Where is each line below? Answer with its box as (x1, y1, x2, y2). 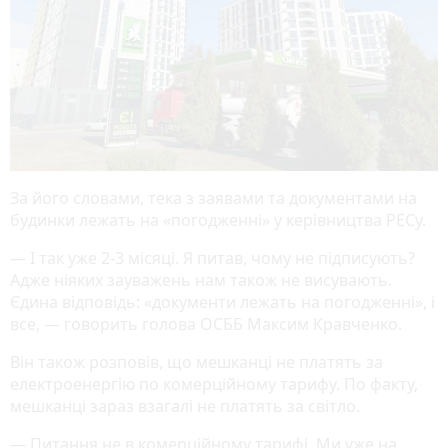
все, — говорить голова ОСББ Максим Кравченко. (10, 313, 402, 336)
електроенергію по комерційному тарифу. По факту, (10, 373, 418, 396)
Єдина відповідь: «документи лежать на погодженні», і (10, 291, 435, 314)
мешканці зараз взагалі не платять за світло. (10, 395, 360, 418)
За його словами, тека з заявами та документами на (10, 187, 417, 210)
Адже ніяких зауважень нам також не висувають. (10, 269, 392, 292)
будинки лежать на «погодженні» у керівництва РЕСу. (10, 209, 426, 232)
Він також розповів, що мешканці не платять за (10, 351, 383, 374)
